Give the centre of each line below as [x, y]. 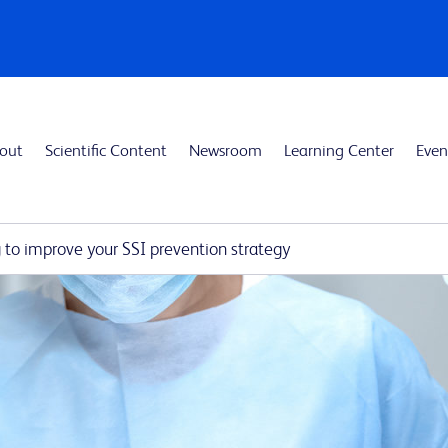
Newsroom [225, 150]
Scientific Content [106, 150]
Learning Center [339, 150]
